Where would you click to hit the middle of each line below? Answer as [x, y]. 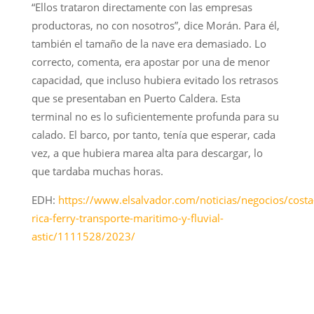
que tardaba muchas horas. [97, 171]
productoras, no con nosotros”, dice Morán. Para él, [155, 25]
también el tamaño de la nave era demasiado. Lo [149, 43]
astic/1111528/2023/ [83, 236]
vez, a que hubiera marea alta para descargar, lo [147, 152]
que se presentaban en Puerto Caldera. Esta [136, 98]
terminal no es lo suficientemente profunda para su [155, 116]
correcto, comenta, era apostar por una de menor [150, 61]
